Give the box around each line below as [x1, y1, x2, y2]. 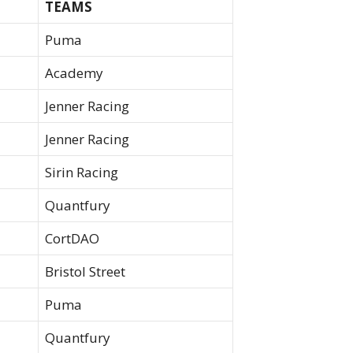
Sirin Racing [45, 163, 118, 182]
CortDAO [45, 229, 99, 248]
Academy [45, 64, 103, 83]
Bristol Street [45, 262, 125, 281]
